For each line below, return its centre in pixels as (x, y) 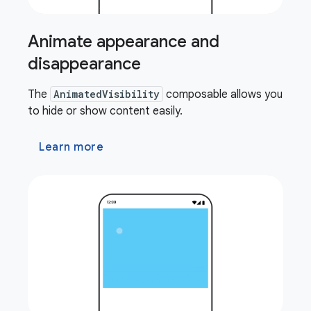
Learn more (71, 148)
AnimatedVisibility (107, 94)
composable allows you (223, 95)
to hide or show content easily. (105, 111)
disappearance (84, 64)
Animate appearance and (124, 42)
